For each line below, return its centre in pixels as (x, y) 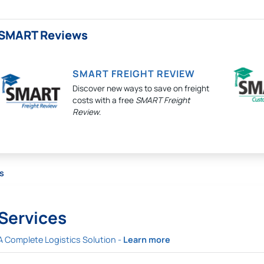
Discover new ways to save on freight (141, 88)
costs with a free (104, 100)
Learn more (146, 240)
